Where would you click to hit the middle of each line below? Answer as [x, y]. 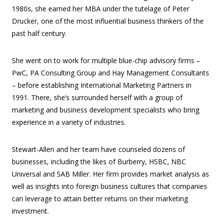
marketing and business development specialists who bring [106, 110]
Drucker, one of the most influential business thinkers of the [108, 21]
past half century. [39, 34]
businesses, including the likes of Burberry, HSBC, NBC [99, 162]
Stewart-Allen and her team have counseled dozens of [98, 149]
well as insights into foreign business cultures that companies [110, 186]
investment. [30, 211]
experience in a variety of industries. [69, 122]
